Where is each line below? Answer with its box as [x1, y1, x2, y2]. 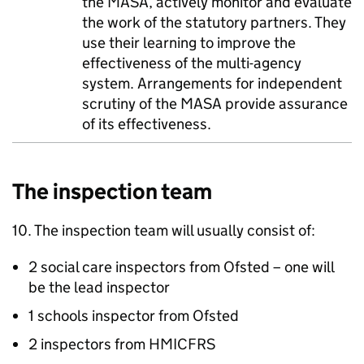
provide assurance [222, 94, 348, 113]
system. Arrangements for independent [82, 74, 342, 93]
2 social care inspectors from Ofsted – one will [28, 258, 334, 276]
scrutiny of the [82, 94, 180, 113]
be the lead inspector [28, 278, 170, 297]
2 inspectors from [28, 335, 149, 353]
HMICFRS [149, 335, 215, 353]
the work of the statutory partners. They [82, 13, 346, 32]
